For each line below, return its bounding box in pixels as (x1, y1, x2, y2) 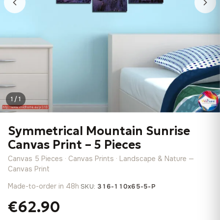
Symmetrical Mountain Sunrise (8, 124, 190, 138)
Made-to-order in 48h (8, 182, 79, 191)
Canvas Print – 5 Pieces (8, 137, 141, 152)
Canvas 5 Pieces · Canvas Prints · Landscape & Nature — (8, 154, 194, 163)
